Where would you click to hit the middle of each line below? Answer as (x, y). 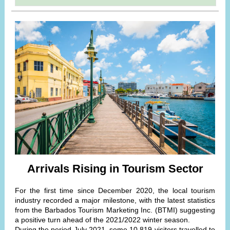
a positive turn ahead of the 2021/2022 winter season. (102, 220)
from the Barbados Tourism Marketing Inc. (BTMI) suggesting (115, 210)
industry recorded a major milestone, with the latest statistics (115, 200)
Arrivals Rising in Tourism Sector (115, 169)
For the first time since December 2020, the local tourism (115, 190)
